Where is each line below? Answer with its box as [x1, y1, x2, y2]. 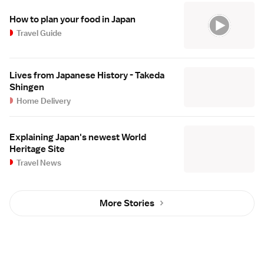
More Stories [100, 197, 154, 209]
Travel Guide [16, 28, 62, 39]
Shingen [9, 81, 44, 93]
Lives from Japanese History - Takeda [9, 69, 164, 81]
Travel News [16, 157, 62, 168]
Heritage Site [9, 143, 65, 155]
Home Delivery [16, 95, 71, 106]
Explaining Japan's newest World [9, 131, 146, 143]
